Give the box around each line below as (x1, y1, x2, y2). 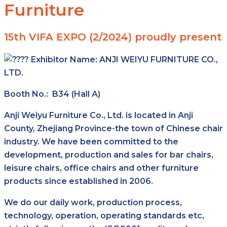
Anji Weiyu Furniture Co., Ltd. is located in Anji (4, 110, 193, 120)
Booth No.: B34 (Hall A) (4, 89, 100, 99)
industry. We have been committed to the (4, 136, 178, 146)
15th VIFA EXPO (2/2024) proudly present (4, 30, 222, 43)
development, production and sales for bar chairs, (4, 149, 213, 160)
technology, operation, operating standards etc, (4, 210, 204, 220)
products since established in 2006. (4, 176, 153, 186)
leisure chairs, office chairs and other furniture (4, 163, 199, 173)
